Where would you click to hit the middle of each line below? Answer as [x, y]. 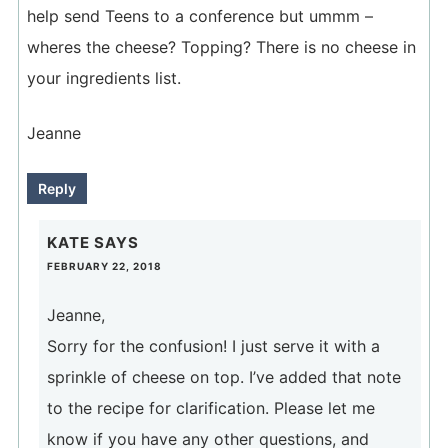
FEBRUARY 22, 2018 [104, 265]
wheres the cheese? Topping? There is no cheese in [221, 46]
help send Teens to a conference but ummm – [199, 15]
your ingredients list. [103, 77]
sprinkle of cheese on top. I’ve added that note [223, 376]
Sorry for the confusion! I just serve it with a [213, 345]
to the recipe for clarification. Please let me [210, 407]
